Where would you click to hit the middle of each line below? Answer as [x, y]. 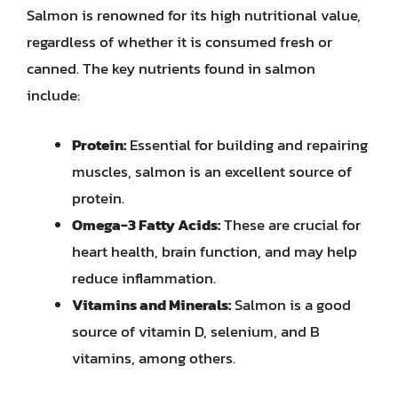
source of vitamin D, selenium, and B [196, 331]
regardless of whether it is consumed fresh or [179, 42]
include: [53, 95]
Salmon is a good [291, 304]
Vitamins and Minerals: [151, 304]
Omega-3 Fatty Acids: [146, 224]
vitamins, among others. [154, 358]
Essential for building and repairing [247, 144]
